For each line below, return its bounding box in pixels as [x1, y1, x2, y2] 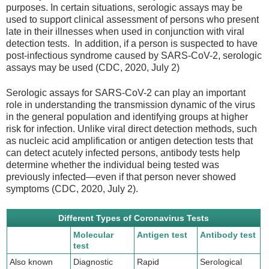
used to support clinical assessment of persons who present [6, 14, 259, 25]
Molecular [73, 229, 114, 240]
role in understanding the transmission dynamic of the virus [6, 100, 255, 110]
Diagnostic [73, 256, 113, 267]
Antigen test [137, 229, 188, 240]
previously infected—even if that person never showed [6, 172, 236, 183]
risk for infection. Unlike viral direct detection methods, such [6, 124, 257, 134]
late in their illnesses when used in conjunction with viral [6, 26, 244, 37]
